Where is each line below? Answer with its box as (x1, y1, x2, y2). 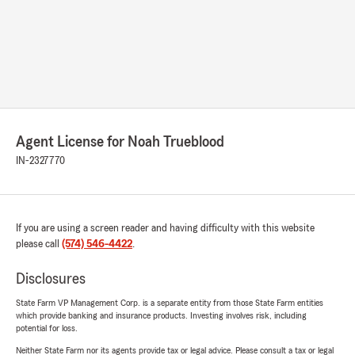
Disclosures (16, 271, 86, 288)
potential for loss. (16, 323, 78, 334)
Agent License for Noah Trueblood (16, 134, 224, 151)
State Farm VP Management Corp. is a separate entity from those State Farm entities (16, 298, 323, 308)
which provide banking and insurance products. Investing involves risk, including (16, 311, 307, 321)
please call (16, 239, 62, 250)
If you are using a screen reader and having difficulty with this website (16, 223, 315, 235)
